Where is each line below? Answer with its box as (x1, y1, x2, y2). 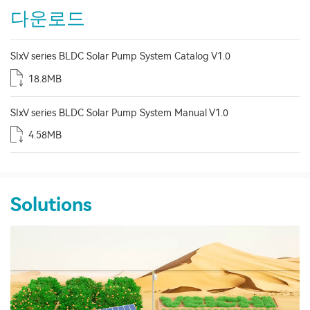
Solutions (10, 194, 92, 216)
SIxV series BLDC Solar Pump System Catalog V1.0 (10, 51, 230, 62)
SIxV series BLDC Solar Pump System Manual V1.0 (10, 107, 228, 119)
